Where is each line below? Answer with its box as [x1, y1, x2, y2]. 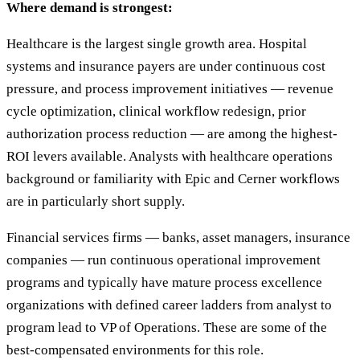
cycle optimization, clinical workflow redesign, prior [6, 104, 306, 120]
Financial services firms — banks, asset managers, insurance [6, 230, 350, 246]
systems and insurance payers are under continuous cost [6, 59, 325, 75]
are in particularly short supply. [6, 194, 185, 210]
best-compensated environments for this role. [6, 342, 264, 358]
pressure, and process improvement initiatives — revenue [6, 81, 333, 97]
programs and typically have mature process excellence [6, 275, 322, 291]
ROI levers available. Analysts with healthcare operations [6, 149, 333, 165]
